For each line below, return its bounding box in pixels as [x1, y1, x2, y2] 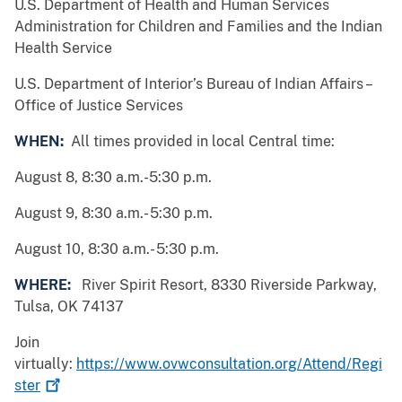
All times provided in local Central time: [67, 133, 335, 151]
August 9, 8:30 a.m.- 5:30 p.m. [14, 205, 213, 223]
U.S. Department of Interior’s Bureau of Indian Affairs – [14, 75, 371, 93]
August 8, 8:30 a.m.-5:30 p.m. [14, 169, 212, 187]
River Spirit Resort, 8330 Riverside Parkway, [82, 276, 377, 294]
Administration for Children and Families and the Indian [14, 18, 382, 36]
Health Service [14, 39, 112, 57]
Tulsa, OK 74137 [14, 298, 124, 316]
